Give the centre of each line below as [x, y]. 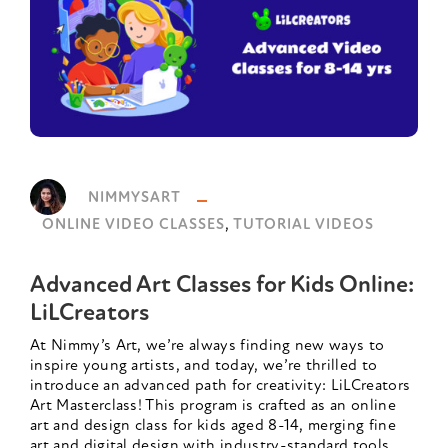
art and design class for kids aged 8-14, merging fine [213, 426]
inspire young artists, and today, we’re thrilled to [204, 366]
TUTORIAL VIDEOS [303, 226]
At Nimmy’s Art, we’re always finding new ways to [207, 346]
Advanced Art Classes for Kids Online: [222, 286]
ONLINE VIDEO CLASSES [133, 226]
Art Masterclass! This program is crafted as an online [213, 406]
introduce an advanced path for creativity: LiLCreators [220, 386]
